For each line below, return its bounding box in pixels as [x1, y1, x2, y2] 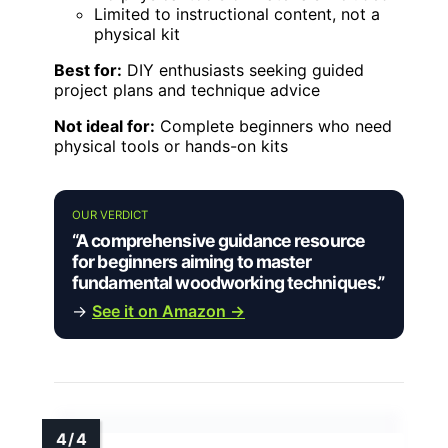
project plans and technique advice [54, 79, 320, 100]
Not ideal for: [54, 115, 155, 136]
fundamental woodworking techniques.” [72, 271, 385, 293]
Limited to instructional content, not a [94, 3, 380, 24]
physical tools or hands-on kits [54, 135, 288, 156]
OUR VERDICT [72, 207, 148, 222]
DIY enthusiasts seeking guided [122, 59, 364, 80]
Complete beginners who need [155, 115, 392, 136]
